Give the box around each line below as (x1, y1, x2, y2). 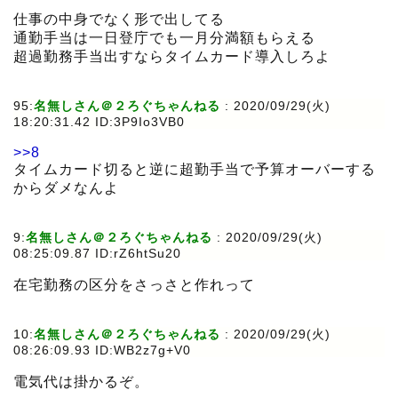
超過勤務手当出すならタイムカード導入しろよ (13, 49, 330, 65)
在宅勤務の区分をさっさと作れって (13, 277, 255, 293)
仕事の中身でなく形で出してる (13, 12, 225, 28)
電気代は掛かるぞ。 (13, 374, 149, 390)
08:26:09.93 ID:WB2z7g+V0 (13, 343, 191, 358)
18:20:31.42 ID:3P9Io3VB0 (13, 115, 185, 130)
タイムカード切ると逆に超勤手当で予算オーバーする (13, 162, 376, 178)
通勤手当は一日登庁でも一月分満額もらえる (13, 30, 315, 46)
